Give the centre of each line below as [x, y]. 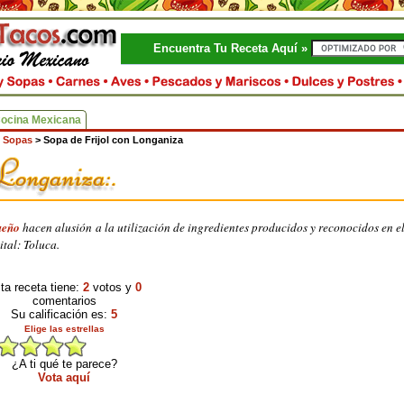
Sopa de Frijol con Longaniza [113, 140]
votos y [112, 287]
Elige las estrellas [64, 329]
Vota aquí [64, 377]
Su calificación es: [61, 314]
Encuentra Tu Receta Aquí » [232, 48]
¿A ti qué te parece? [64, 364]
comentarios [64, 301]
